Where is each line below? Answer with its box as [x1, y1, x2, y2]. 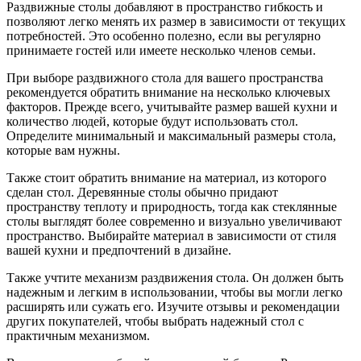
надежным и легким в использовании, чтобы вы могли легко [6, 284, 342, 299]
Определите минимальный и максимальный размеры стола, [6, 128, 336, 143]
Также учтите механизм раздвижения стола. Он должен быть [6, 270, 343, 284]
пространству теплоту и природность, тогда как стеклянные [6, 199, 337, 214]
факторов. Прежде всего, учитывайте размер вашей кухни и [6, 99, 338, 114]
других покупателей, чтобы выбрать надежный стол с [6, 313, 304, 328]
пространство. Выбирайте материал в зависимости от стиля [6, 228, 336, 243]
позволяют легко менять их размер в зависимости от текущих [6, 14, 346, 28]
